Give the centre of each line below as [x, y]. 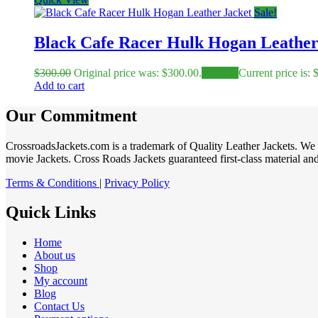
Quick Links [51, 213]
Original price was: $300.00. [138, 72]
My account [61, 281]
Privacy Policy [137, 182]
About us [55, 256]
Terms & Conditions [53, 182]
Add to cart [59, 85]
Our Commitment [71, 115]
